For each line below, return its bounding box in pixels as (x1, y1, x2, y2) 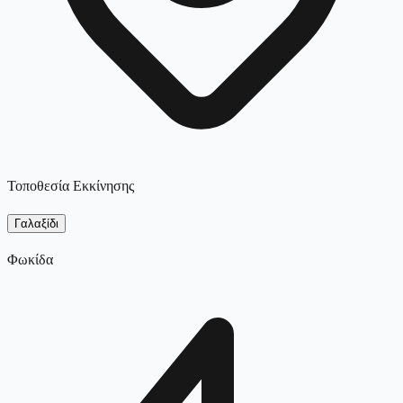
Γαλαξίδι (14, 216, 58, 230)
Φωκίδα (7, 251, 53, 267)
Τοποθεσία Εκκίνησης (7, 177, 134, 193)
